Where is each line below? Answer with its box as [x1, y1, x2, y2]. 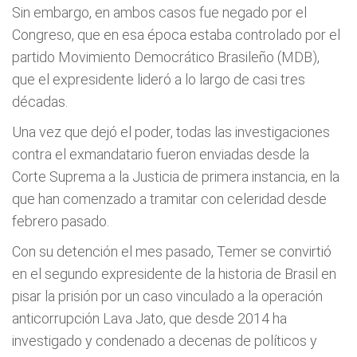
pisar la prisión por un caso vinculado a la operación [12, 288, 323, 304]
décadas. [12, 93, 68, 110]
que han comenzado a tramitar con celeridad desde [12, 190, 327, 207]
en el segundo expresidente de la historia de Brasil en [12, 265, 336, 282]
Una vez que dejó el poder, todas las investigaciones [12, 124, 330, 140]
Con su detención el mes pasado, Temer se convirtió [12, 243, 331, 260]
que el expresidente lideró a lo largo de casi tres [12, 71, 305, 88]
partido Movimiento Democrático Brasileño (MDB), [12, 49, 320, 65]
